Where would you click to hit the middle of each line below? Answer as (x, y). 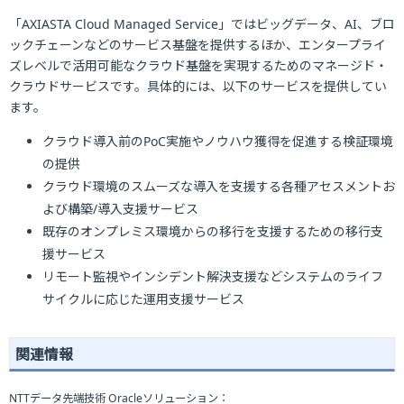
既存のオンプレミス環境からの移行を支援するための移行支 (212, 231)
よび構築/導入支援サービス (120, 208)
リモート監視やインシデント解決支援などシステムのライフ (212, 276)
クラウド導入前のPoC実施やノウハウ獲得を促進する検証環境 (217, 141)
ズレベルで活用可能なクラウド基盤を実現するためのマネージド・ (198, 65)
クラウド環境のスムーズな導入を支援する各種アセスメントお (218, 186)
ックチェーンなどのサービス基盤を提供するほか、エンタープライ (197, 44)
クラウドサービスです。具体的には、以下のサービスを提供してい (198, 86)
